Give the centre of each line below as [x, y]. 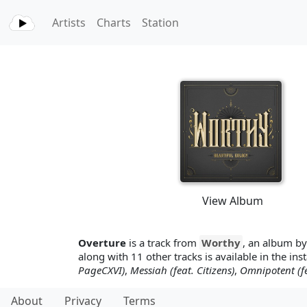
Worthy [221, 243]
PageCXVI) [101, 270]
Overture [102, 243]
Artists [69, 23]
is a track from [163, 243]
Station [160, 23]
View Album [232, 201]
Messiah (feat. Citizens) [182, 270]
